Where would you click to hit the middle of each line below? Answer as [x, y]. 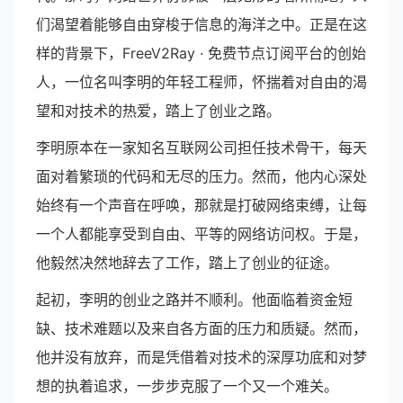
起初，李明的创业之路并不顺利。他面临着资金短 [194, 300]
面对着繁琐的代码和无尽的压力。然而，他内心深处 [201, 176]
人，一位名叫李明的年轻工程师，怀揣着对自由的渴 [201, 82]
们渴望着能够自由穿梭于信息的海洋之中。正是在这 [201, 24]
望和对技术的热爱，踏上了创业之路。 [158, 111]
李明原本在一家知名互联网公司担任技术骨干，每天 [201, 148]
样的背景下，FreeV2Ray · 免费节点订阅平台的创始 [201, 53]
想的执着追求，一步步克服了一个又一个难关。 [187, 386]
